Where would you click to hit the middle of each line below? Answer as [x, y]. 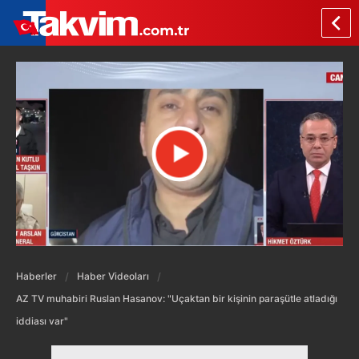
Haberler [36, 276]
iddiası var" [42, 321]
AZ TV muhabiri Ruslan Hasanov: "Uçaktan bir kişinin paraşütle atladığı [177, 298]
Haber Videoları [113, 276]
